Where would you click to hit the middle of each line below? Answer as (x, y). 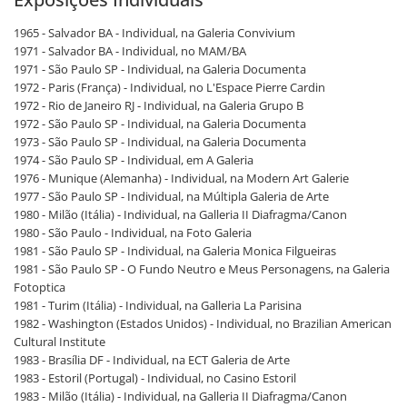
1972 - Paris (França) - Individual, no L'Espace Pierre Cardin (169, 87)
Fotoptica (40, 287)
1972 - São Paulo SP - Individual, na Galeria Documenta (160, 123)
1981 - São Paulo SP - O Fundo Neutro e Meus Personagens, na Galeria (202, 268)
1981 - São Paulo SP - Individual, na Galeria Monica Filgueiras (175, 250)
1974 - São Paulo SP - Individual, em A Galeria (134, 159)
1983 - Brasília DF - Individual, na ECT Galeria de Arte (152, 359)
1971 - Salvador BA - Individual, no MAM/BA (130, 50)
